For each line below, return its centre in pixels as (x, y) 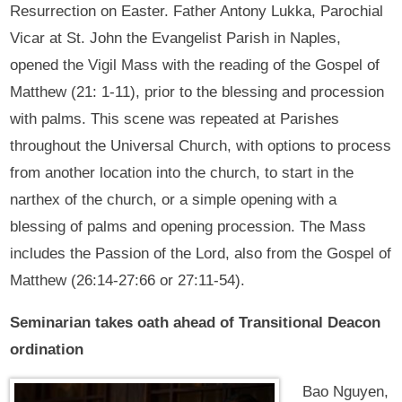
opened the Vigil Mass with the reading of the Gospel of (195, 65)
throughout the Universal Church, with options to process (201, 145)
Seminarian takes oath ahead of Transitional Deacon (196, 322)
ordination (47, 349)
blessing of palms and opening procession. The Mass (188, 226)
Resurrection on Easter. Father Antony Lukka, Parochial (197, 11)
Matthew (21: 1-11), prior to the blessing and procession (197, 92)
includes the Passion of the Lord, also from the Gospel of (201, 253)
